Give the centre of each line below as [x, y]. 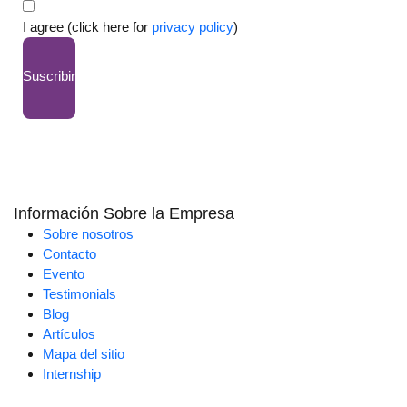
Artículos [69, 334]
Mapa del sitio [84, 354]
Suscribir [49, 76]
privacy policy [192, 27]
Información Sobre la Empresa [124, 214]
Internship [72, 374]
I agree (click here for [87, 27]
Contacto [69, 254]
